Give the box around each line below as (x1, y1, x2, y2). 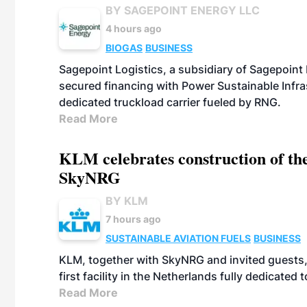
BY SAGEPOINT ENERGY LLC (106, 3, 260, 17)
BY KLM (106, 194, 148, 208)
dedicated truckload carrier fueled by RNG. (59, 95, 281, 109)
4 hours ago (106, 23, 162, 34)
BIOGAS (106, 42, 143, 53)
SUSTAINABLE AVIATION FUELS (106, 232, 251, 244)
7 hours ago (106, 213, 161, 225)
